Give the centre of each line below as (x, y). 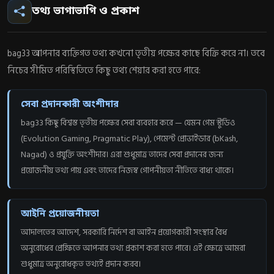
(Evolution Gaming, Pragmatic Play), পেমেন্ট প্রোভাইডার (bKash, (130, 138)
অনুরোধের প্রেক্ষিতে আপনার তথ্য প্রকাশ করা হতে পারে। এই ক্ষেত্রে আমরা (133, 248)
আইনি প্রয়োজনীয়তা (60, 214)
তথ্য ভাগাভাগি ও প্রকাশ (86, 12)
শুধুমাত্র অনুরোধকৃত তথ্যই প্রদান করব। (81, 264)
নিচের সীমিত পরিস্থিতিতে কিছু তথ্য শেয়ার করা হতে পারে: (104, 70)
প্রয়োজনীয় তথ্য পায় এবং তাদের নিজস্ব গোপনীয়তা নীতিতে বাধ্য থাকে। (128, 170)
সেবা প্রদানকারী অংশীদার (70, 104)
